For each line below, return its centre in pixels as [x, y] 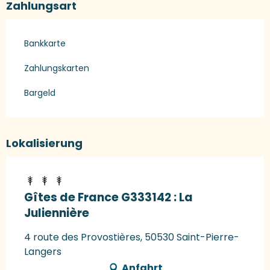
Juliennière [57, 213]
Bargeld [40, 93]
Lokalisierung [44, 143]
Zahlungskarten [57, 68]
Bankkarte [45, 44]
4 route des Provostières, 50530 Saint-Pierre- [132, 237]
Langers [43, 252]
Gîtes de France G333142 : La [108, 198]
